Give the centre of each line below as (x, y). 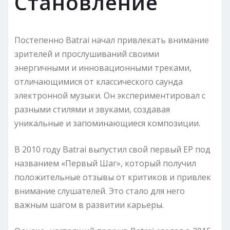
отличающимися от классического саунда (99, 81)
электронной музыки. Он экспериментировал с (110, 95)
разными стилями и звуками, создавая (92, 109)
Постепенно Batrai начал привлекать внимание (112, 40)
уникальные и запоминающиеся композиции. (107, 123)
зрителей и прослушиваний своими (87, 54)
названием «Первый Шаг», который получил (105, 163)
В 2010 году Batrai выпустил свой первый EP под (112, 149)
